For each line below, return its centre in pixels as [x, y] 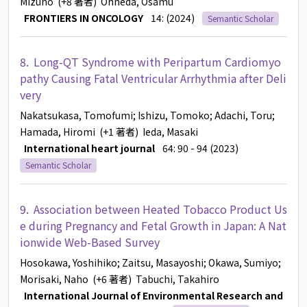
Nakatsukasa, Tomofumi [76, 115]
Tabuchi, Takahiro [177, 279]
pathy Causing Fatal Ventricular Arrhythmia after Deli [153, 78]
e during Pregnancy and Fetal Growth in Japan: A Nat [153, 225]
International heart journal [87, 148]
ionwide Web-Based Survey [90, 242]
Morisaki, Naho [54, 279]
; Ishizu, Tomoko [171, 115]
